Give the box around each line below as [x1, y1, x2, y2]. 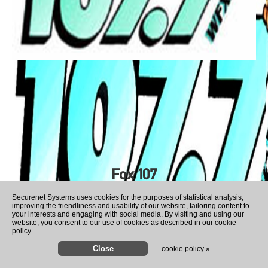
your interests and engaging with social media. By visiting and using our [12, 210, 244, 218]
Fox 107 [111, 166, 157, 183]
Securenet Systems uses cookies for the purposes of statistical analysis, [12, 193, 243, 202]
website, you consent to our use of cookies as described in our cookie [12, 218, 236, 227]
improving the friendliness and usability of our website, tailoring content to [12, 202, 249, 210]
